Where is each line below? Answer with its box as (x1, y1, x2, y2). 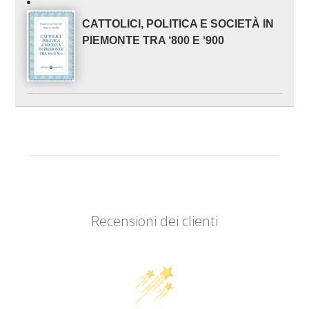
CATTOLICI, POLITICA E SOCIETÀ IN (82, 18, 275, 30)
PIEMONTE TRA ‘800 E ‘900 (82, 34, 225, 47)
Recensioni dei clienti (90, 212, 218, 231)
